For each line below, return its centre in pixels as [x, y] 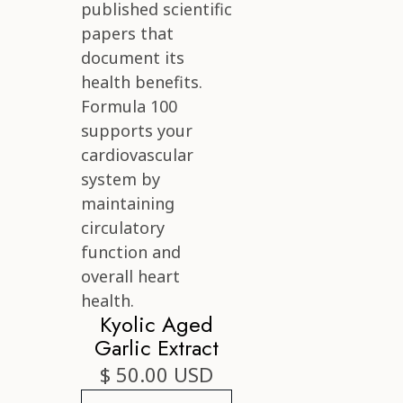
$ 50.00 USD [157, 375]
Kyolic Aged [157, 325]
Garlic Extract [157, 348]
